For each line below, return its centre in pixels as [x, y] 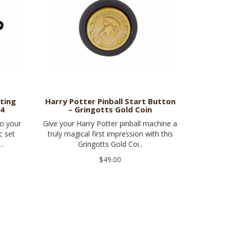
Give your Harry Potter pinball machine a [110, 124]
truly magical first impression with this [110, 134]
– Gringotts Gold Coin [110, 110]
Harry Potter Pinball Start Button [110, 101]
